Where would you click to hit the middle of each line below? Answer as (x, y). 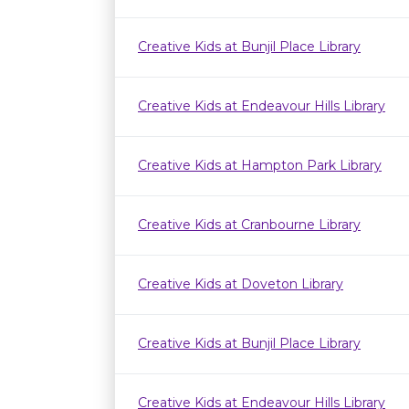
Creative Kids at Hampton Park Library (260, 165)
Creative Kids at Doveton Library (241, 284)
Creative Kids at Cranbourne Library (249, 225)
